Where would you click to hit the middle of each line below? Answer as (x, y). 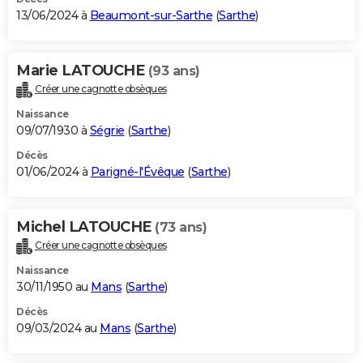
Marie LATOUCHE (82, 70)
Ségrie (107, 130)
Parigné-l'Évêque (137, 171)
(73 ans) (181, 227)
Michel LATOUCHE (85, 226)
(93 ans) (174, 70)
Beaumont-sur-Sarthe (151, 15)
